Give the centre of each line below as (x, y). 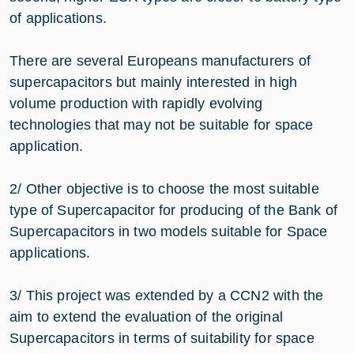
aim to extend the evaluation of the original (146, 316)
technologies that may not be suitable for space (162, 124)
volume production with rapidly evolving (136, 103)
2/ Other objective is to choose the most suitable (164, 188)
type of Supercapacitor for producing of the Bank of (174, 210)
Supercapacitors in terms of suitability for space (162, 338)
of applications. (58, 18)
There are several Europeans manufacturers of (160, 60)
